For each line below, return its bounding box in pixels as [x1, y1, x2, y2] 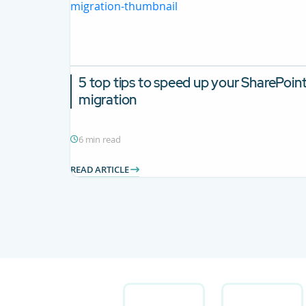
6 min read [78, 133, 121, 145]
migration [79, 91, 137, 109]
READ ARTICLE [70, 163, 131, 176]
